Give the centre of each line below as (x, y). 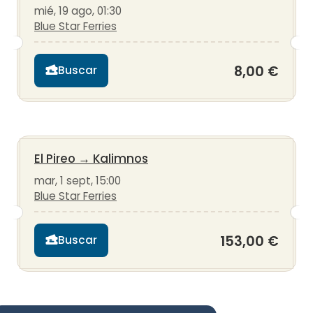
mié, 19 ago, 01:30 (78, 10)
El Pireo (55, 158)
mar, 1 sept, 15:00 (78, 180)
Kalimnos (121, 158)
